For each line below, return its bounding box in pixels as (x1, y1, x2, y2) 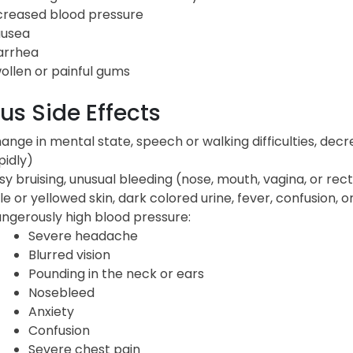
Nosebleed (28, 283, 95, 302)
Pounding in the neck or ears (28, 264, 204, 283)
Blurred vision (28, 245, 110, 264)
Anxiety (28, 302, 74, 321)
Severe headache (28, 226, 138, 245)
